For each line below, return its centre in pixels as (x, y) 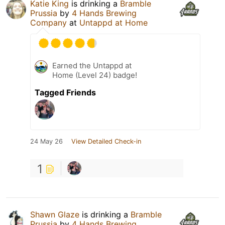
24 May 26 (46, 142)
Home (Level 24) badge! (95, 75)
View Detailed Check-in (106, 142)
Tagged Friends (65, 93)
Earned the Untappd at (92, 66)
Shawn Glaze (55, 215)
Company (48, 23)
